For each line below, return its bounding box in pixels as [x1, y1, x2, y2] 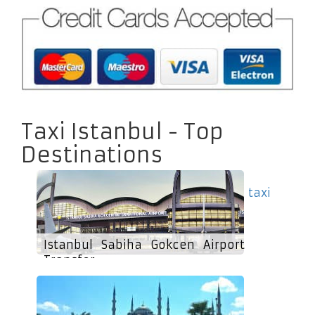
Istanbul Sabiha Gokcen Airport [44, 237, 245, 252]
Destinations [21, 141, 163, 168]
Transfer [44, 252, 95, 267]
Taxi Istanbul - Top [21, 118, 224, 145]
